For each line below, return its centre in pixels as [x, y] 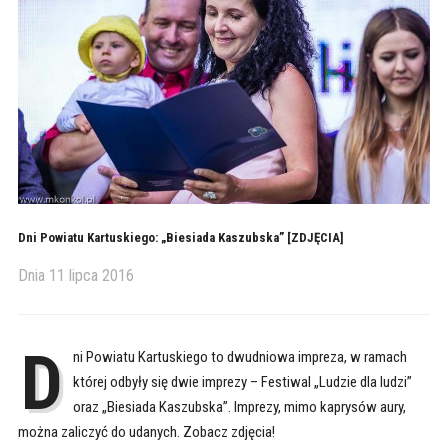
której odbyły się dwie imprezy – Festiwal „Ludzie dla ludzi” [242, 381]
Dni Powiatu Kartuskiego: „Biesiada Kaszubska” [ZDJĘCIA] [180, 237]
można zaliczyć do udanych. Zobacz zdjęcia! [146, 431]
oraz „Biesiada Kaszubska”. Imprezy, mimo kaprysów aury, [239, 406]
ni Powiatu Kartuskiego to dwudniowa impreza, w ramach [239, 356]
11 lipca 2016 [91, 275]
